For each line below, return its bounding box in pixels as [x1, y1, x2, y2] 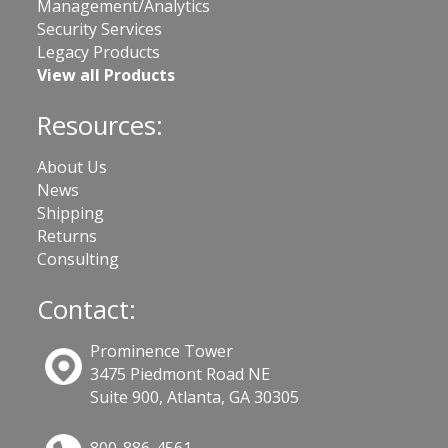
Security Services [37, 18, 162, 40]
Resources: [37, 108, 163, 143]
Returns [37, 225, 97, 247]
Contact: [37, 292, 136, 327]
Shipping [37, 202, 104, 224]
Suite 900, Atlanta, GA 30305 [90, 386, 300, 408]
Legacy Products [37, 41, 160, 63]
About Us [37, 156, 107, 178]
